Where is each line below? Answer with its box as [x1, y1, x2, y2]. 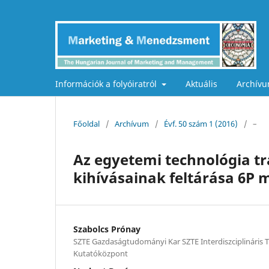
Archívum [115, 118, 149, 129]
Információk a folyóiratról [55, 77, 159, 89]
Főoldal [73, 118, 100, 129]
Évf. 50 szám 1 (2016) [164, 118, 238, 129]
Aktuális [185, 77, 217, 89]
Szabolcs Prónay [73, 223, 141, 235]
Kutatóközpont [73, 247, 128, 259]
